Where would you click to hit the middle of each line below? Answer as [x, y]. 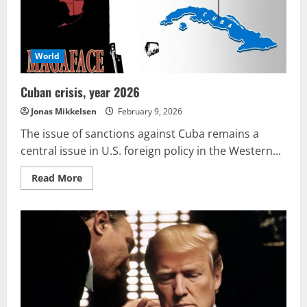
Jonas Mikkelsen [64, 111]
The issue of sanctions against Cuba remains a [140, 133]
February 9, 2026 [149, 111]
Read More [57, 177]
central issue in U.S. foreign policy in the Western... [151, 150]
